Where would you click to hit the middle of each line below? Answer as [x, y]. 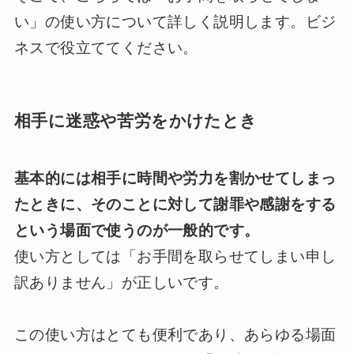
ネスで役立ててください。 [106, 48]
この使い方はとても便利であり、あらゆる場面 [175, 334]
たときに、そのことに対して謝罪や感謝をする [175, 204]
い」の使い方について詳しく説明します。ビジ [175, 22]
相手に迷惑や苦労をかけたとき [136, 121]
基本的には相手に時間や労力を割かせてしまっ [175, 178]
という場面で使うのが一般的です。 [137, 230]
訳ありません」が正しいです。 [121, 282]
